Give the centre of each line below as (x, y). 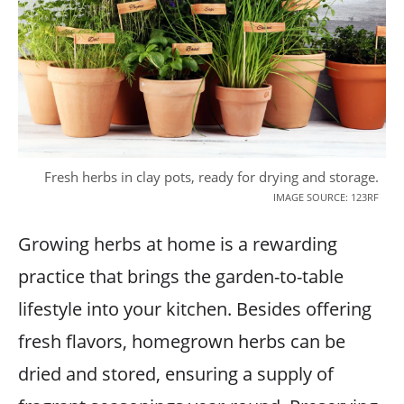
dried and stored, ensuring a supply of (176, 373)
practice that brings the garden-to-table (181, 276)
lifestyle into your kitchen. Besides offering (195, 308)
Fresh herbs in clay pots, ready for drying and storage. (211, 176)
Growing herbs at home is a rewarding (178, 243)
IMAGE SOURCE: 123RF (326, 197)
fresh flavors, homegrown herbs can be (182, 341)
